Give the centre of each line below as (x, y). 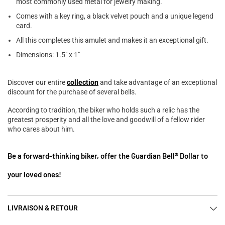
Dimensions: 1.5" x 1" (48, 55)
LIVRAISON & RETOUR (43, 208)
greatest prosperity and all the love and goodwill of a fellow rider (106, 120)
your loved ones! (34, 175)
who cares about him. (41, 129)
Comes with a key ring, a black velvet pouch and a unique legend (115, 16)
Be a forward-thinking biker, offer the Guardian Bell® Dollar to (108, 156)
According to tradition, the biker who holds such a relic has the (103, 110)
